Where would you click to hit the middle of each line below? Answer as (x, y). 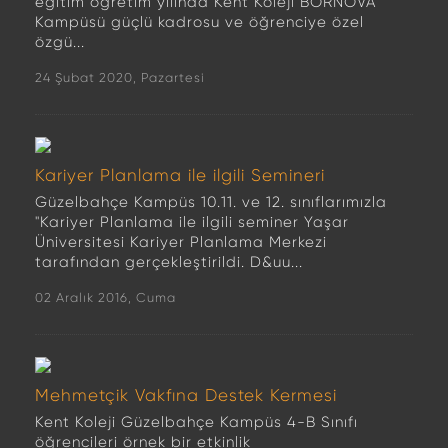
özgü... (60, 42)
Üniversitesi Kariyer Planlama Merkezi (181, 242)
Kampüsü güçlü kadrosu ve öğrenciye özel (199, 22)
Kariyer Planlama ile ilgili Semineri (180, 175)
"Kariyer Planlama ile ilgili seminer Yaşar (192, 222)
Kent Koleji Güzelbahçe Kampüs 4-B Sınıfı (196, 422)
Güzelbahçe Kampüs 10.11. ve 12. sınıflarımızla (211, 202)
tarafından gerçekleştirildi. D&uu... (169, 262)
